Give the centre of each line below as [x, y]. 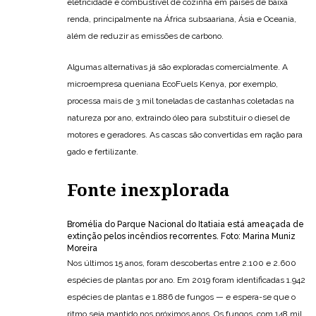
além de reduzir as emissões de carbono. [145, 36]
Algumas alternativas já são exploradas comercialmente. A [177, 67]
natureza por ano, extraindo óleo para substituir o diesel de [178, 117]
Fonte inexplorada [148, 190]
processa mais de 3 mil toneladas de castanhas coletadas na [181, 101]
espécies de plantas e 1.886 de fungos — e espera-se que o [181, 297]
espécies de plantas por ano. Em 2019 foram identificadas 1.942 [186, 280]
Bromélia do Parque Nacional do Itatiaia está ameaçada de [186, 224]
